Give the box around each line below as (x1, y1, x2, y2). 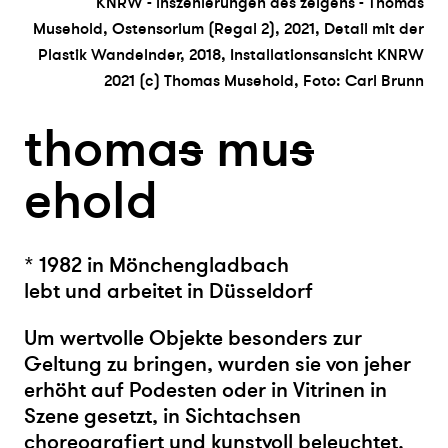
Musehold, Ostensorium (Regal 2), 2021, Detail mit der (33, 18, 424, 39)
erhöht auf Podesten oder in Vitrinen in (24, 376, 387, 404)
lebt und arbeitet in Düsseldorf (24, 277, 313, 305)
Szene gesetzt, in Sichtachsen (24, 402, 301, 430)
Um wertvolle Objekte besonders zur (24, 324, 362, 352)
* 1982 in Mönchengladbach (24, 251, 289, 279)
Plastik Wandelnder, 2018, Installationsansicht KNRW (38, 44, 424, 65)
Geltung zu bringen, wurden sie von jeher (24, 350, 411, 378)
